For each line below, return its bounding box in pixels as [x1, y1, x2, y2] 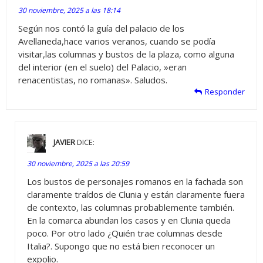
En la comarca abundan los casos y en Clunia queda [27, 214, 231, 226]
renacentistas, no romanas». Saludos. [18, 73, 167, 86]
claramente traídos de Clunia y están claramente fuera [27, 188, 245, 200]
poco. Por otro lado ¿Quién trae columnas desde [27, 227, 222, 239]
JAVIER [53, 137, 75, 148]
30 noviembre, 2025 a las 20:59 [27, 158, 129, 168]
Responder [205, 86, 245, 97]
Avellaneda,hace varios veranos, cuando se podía [18, 35, 215, 47]
